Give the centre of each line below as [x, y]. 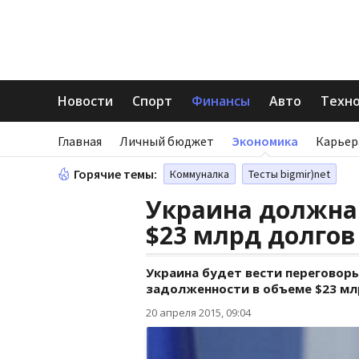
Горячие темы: [115, 174]
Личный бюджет [167, 141]
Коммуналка [200, 174]
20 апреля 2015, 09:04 [198, 313]
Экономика [265, 141]
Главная [80, 141]
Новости [85, 101]
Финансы [221, 101]
